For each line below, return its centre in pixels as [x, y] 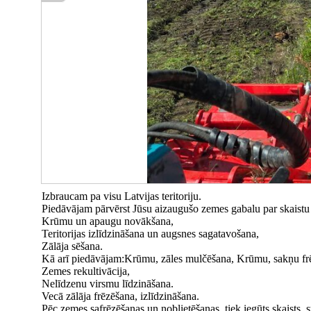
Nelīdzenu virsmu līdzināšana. [108, 284]
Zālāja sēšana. [72, 246]
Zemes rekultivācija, [86, 271]
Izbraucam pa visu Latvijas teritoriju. [121, 196]
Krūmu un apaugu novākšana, [108, 221]
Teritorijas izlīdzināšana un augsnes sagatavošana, [150, 234]
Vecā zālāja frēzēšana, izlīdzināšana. [120, 296]
